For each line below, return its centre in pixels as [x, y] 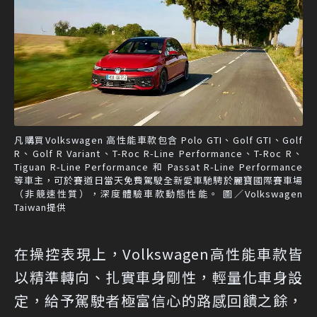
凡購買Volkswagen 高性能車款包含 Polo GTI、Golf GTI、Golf [158, 140]
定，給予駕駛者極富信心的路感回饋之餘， [158, 301]
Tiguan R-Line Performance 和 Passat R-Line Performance [158, 167]
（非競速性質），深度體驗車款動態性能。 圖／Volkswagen [158, 194]
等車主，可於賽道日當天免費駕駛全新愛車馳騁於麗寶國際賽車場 [158, 180]
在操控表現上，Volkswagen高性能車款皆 [158, 254]
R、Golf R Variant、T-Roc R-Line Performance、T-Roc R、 [158, 154]
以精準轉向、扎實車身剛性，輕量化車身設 [158, 277]
